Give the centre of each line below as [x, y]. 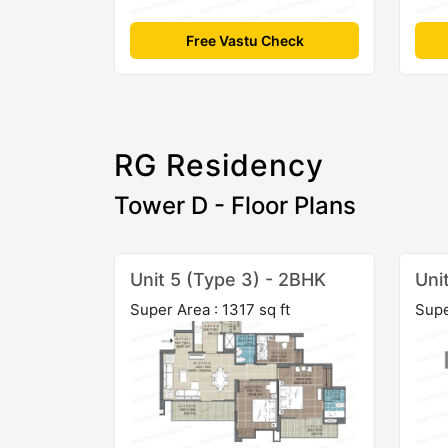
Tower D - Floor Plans [235, 205]
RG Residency [219, 164]
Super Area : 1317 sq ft [210, 309]
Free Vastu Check [244, 40]
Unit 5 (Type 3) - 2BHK [228, 279]
